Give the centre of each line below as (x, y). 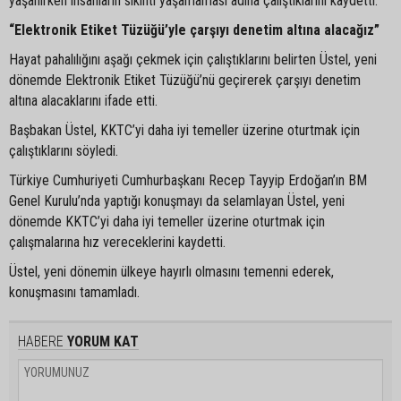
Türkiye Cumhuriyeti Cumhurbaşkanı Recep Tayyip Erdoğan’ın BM (188, 180)
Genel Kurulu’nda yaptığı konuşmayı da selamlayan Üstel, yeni (177, 200)
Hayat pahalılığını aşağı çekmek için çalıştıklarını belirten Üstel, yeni (193, 59)
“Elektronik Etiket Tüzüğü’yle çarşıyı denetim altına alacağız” (196, 30)
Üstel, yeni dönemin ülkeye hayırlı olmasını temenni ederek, (171, 271)
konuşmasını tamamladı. (74, 292)
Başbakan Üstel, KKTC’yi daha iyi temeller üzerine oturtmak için (184, 130)
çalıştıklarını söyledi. (64, 150)
